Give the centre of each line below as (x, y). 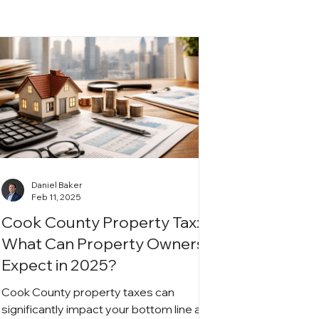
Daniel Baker (57, 184)
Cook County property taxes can (88, 292)
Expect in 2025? (59, 265)
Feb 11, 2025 (57, 197)
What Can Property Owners (103, 243)
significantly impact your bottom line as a (109, 309)
